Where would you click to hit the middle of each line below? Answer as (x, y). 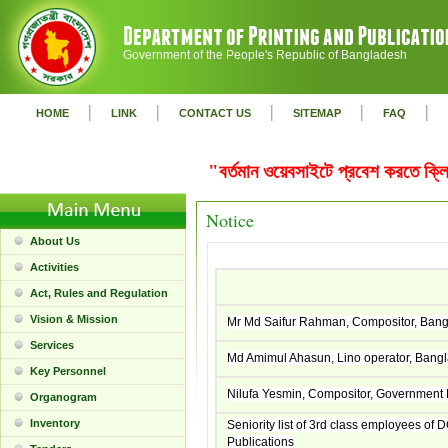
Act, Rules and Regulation (99, 293)
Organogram (63, 397)
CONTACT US (215, 113)
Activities (54, 267)
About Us (55, 241)
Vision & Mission (74, 319)
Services (52, 345)
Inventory (55, 423)
